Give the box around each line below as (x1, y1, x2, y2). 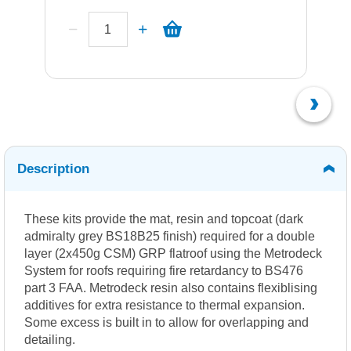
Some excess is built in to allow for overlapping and (24, 316, 309, 330)
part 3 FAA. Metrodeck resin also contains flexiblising (24, 281, 317, 295)
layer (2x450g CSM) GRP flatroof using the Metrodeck (24, 247, 322, 261)
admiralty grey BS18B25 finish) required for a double (24, 230, 315, 244)
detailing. (24, 333, 75, 347)
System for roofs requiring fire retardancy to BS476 (24, 264, 303, 278)
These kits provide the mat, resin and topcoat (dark (24, 212, 303, 226)
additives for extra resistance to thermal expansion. (24, 299, 305, 313)
